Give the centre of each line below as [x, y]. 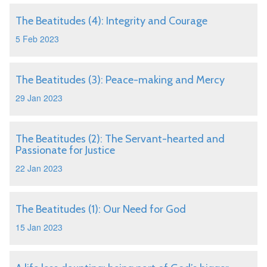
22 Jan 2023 [39, 168]
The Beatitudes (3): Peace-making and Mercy [120, 80]
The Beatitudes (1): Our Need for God [101, 209]
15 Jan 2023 [39, 227]
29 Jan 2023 [39, 98]
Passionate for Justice [65, 150]
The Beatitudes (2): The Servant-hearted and [120, 139]
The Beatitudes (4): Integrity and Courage [111, 21]
